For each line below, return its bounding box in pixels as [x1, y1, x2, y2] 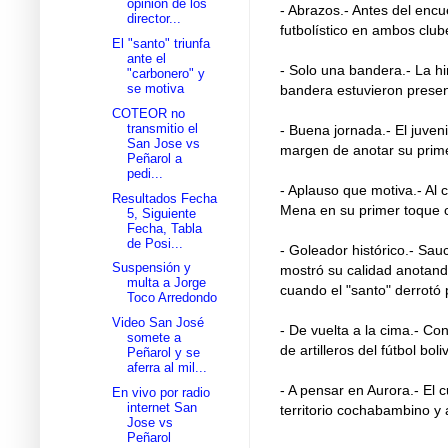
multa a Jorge [127, 275, 207, 291]
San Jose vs [127, 135, 201, 151]
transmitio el [127, 120, 199, 136]
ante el [127, 51, 167, 67]
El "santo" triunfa [112, 36, 211, 52]
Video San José [112, 315, 205, 331]
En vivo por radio [112, 384, 211, 400]
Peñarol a [127, 150, 183, 166]
